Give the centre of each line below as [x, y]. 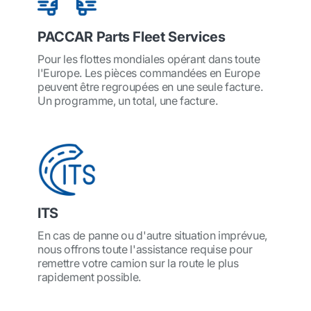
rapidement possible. [89, 277]
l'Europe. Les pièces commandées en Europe [149, 73]
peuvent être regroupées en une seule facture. [150, 87]
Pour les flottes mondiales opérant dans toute [149, 59]
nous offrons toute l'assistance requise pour [145, 249]
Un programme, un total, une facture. [128, 101]
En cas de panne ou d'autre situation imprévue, [152, 235]
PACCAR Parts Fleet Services [132, 37]
